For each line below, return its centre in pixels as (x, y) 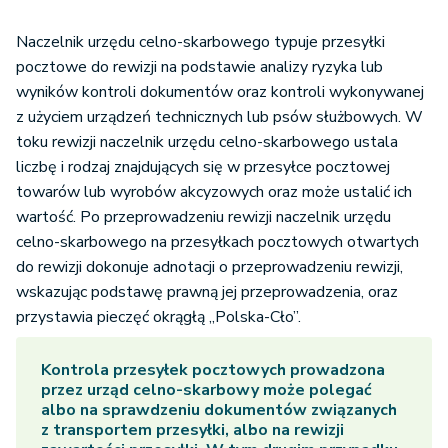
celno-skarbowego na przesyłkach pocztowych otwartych (217, 242)
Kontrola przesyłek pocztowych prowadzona (213, 370)
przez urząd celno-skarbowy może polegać (206, 390)
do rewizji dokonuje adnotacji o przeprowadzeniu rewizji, (209, 267)
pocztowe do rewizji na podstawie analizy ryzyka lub (199, 67)
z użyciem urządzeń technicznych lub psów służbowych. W (219, 117)
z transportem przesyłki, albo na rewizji (192, 430)
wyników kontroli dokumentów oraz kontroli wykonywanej (220, 92)
